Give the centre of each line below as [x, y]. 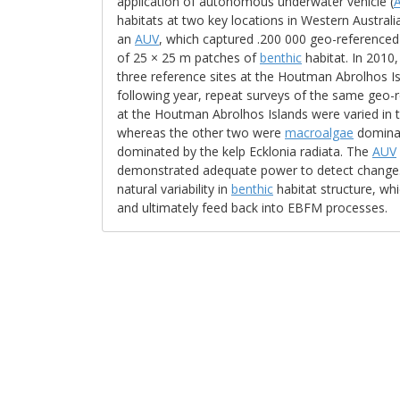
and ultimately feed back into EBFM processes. [252, 208]
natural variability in [174, 189]
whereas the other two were [201, 133]
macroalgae [319, 133]
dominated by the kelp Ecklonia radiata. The [245, 151]
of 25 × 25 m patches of [188, 58]
